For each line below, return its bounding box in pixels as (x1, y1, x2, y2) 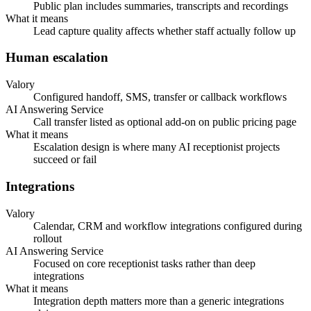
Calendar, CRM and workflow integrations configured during (33, 219, 302, 232)
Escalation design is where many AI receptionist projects (33, 141, 280, 153)
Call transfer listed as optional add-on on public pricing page (33, 116, 296, 128)
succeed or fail (33, 153, 96, 166)
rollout (33, 232, 62, 244)
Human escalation (6, 50, 108, 65)
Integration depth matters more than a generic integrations (33, 294, 284, 307)
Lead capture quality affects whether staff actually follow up (33, 24, 296, 37)
